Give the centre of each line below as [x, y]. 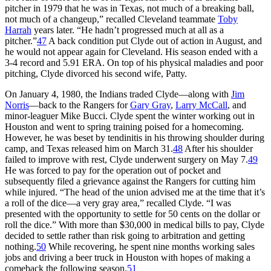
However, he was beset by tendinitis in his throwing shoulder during [135, 137]
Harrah [18, 30]
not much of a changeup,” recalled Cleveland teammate [111, 19]
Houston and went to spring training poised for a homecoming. [124, 126]
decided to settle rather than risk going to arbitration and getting [125, 235]
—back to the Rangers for [80, 105]
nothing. [21, 246]
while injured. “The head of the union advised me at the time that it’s [135, 192]
